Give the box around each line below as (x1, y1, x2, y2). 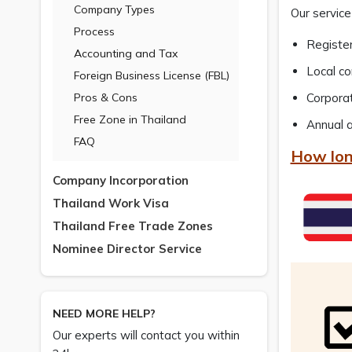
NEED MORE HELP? (53, 306, 156, 321)
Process (74, 24, 115, 38)
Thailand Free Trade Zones (53, 218, 213, 233)
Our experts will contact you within (53, 328, 240, 343)
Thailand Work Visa (53, 196, 169, 211)
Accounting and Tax (74, 46, 178, 60)
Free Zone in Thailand (74, 112, 186, 126)
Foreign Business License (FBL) (74, 68, 229, 82)
